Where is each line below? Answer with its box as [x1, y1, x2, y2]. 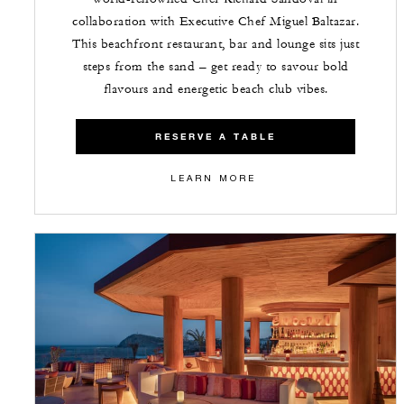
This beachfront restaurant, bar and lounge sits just [72, 35, 359, 52]
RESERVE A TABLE [155, 130, 276, 142]
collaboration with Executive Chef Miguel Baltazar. [72, 13, 359, 30]
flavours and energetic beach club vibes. [103, 80, 328, 97]
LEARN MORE [170, 171, 256, 183]
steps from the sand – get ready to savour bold [82, 58, 349, 75]
